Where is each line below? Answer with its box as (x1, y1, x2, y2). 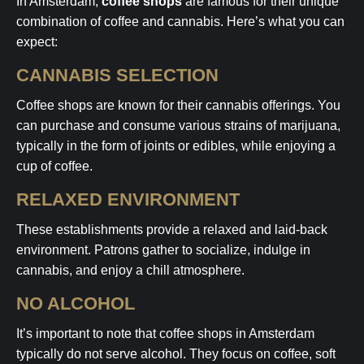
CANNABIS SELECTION (16, 65, 219, 85)
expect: (16, 35, 58, 49)
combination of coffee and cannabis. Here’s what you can (16, 15, 344, 28)
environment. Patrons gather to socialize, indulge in (16, 243, 310, 257)
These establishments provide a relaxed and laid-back (16, 223, 327, 236)
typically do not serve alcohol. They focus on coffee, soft (16, 347, 336, 361)
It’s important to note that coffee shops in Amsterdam (16, 327, 314, 340)
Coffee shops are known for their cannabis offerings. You (16, 98, 340, 112)
